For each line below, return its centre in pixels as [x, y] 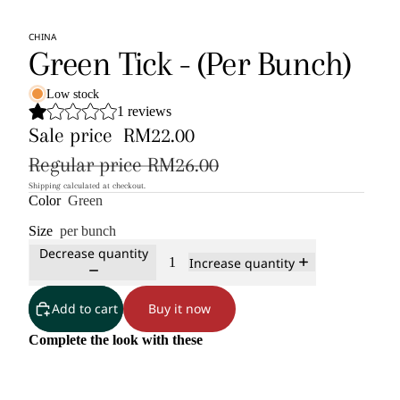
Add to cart [85, 309]
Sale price [73, 134]
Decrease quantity [94, 253]
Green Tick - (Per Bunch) [190, 63]
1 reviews [144, 111]
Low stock [73, 94]
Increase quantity [242, 263]
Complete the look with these [116, 339]
